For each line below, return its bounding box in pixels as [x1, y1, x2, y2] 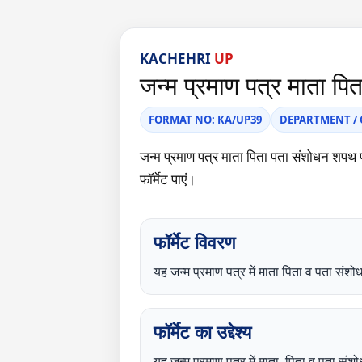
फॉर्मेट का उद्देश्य [154, 319, 251, 344]
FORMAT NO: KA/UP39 [149, 112, 262, 127]
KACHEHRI [140, 49, 211, 68]
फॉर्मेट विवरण [154, 229, 235, 255]
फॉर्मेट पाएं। [140, 170, 196, 188]
